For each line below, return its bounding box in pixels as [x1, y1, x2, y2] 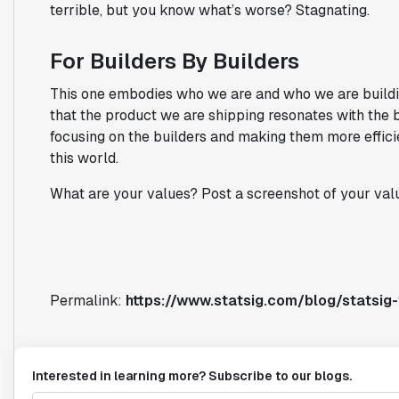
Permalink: [49, 290, 126, 310]
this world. [49, 148, 118, 167]
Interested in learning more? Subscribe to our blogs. [31, 367, 352, 384]
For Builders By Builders [49, 46, 299, 75]
